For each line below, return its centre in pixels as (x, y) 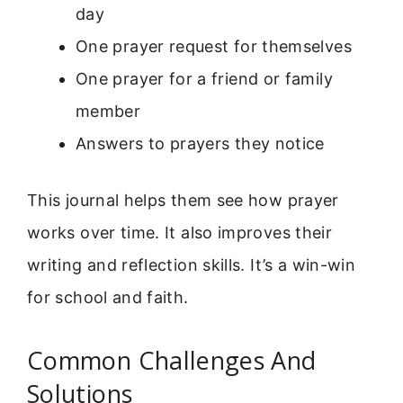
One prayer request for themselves (214, 47)
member (108, 112)
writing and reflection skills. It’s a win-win (192, 265)
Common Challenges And (172, 360)
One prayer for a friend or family (204, 79)
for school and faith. (108, 298)
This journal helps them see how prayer (183, 201)
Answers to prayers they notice (200, 144)
